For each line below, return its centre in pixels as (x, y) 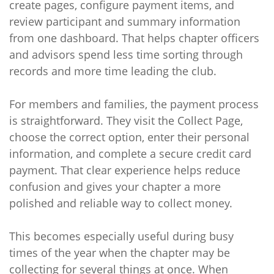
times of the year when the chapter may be (120, 253)
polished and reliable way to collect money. (121, 203)
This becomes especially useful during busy (121, 236)
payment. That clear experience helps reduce (125, 170)
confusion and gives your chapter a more (115, 187)
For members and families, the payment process (134, 104)
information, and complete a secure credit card (130, 154)
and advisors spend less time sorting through (126, 54)
